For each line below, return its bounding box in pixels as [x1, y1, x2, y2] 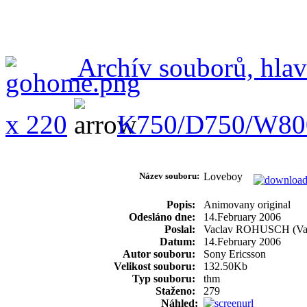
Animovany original [204, 198, 291, 210]
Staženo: [156, 284, 198, 297]
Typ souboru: [132, 272, 198, 284]
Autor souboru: [123, 247, 198, 260]
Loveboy [204, 170, 254, 182]
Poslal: [164, 223, 198, 235]
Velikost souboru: [114, 260, 198, 272]
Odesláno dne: [129, 210, 198, 223]
